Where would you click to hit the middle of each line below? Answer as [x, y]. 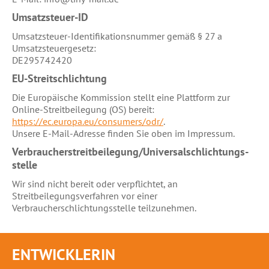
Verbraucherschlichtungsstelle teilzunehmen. [104, 207]
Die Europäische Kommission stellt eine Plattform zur [121, 97]
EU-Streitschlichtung [59, 78]
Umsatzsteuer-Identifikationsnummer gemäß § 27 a [117, 36]
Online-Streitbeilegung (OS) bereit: [83, 109]
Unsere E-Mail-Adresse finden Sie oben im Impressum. [123, 133]
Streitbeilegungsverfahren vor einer [85, 195]
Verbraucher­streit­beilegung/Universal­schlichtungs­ [130, 151]
